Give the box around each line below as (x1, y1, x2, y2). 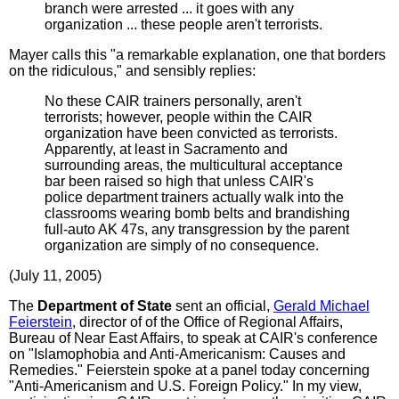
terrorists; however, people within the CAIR (45, 109, 313, 125)
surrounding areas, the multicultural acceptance (45, 157, 343, 173)
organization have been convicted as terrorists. (45, 125, 338, 141)
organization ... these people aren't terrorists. (45, 16, 322, 32)
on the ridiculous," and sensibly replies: (9, 62, 256, 78)
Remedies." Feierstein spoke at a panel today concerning (9, 362, 370, 378)
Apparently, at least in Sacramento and (45, 141, 288, 157)
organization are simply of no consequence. (45, 237, 319, 253)
